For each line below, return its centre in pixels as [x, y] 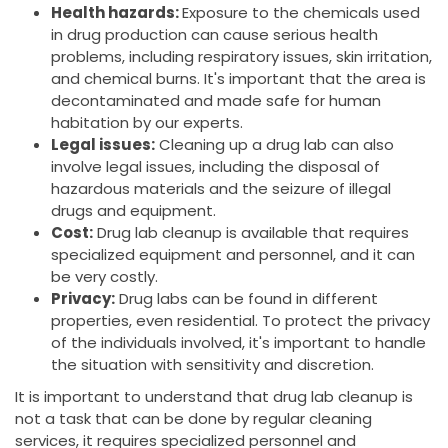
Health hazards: [116, 13]
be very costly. [104, 277]
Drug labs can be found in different [246, 299]
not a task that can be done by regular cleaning [193, 419]
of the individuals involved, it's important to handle [238, 343]
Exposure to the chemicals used [301, 13]
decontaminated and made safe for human [216, 101]
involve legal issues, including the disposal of [215, 167]
